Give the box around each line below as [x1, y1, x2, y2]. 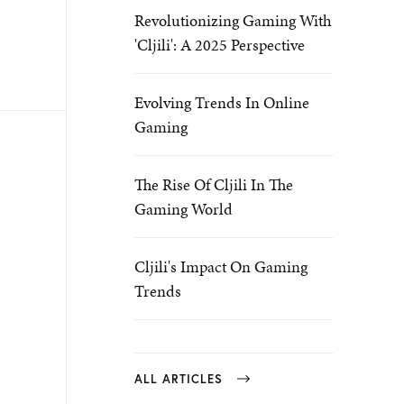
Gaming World [134, 197, 233, 220]
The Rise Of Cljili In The [134, 173, 293, 196]
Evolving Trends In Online [134, 91, 309, 114]
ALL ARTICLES [134, 372, 223, 387]
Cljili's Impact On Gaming [134, 255, 308, 278]
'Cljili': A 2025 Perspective [134, 33, 305, 56]
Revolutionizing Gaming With [134, 9, 332, 32]
